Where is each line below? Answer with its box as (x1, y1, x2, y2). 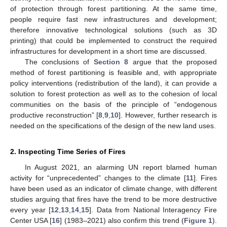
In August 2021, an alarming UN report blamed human (24, 163, 217, 171)
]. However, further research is (119, 110, 217, 119)
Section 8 (93, 57, 129, 66)
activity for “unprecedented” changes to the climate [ (10, 173, 186, 182)
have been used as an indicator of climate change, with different (10, 184, 217, 193)
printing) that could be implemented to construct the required (10, 36, 217, 45)
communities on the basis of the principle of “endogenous (10, 100, 217, 108)
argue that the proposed (128, 57, 217, 66)
